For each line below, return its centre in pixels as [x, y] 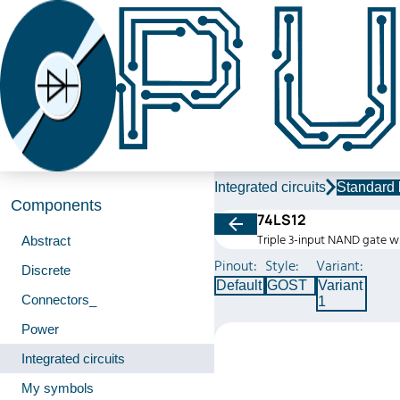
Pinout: [236, 266]
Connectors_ [59, 300]
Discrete [46, 270]
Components [56, 205]
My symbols [58, 388]
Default [239, 285]
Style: [282, 266]
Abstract [46, 241]
